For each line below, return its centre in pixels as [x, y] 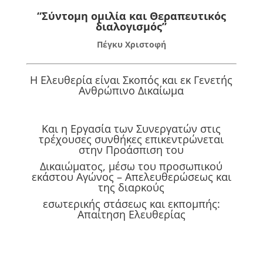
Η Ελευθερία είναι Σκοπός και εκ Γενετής [131, 80]
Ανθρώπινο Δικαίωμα [131, 91]
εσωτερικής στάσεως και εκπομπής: [131, 204]
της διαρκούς [131, 188]
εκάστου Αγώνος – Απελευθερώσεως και [131, 177]
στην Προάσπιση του [131, 150]
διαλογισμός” [131, 27]
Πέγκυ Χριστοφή [131, 45]
